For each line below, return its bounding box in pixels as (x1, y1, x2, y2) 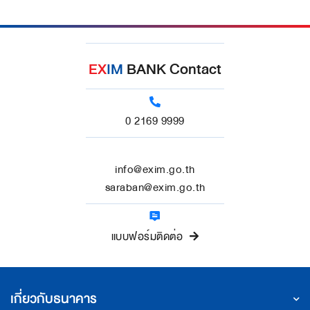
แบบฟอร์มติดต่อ (111, 228, 183, 246)
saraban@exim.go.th (104, 179, 206, 197)
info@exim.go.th (115, 161, 195, 179)
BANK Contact (123, 57, 221, 82)
